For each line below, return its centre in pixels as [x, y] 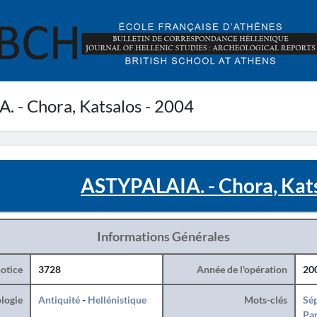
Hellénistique [117, 300]
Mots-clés [265, 300]
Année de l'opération [242, 269]
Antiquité [59, 300]
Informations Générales [163, 236]
